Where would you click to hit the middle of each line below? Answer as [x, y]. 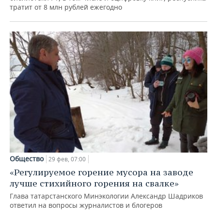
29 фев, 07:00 [67, 159]
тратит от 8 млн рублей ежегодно [66, 7]
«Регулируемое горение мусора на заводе [101, 172]
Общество [27, 159]
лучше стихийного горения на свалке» [94, 184]
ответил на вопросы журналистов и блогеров [86, 205]
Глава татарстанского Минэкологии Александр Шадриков [106, 196]
